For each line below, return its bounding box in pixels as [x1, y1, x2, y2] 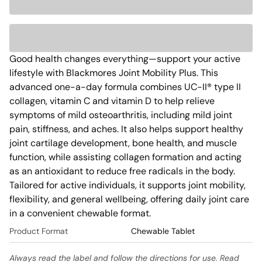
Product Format [9, 226, 68, 236]
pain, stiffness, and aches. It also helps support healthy [9, 123, 243, 135]
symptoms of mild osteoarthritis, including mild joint [9, 109, 232, 121]
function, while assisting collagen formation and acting [9, 151, 242, 163]
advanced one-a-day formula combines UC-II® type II [9, 81, 241, 93]
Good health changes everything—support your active [9, 53, 240, 65]
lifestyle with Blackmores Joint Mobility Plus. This [9, 67, 218, 79]
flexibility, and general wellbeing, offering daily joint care [9, 193, 249, 205]
